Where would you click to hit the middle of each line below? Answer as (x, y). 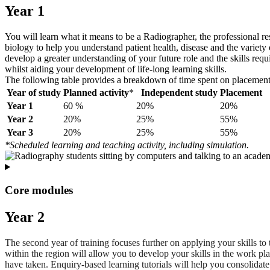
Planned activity (96, 93)
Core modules (39, 190)
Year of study (34, 93)
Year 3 (20, 133)
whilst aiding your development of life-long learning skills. (116, 69)
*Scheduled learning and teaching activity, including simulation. (127, 145)
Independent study (179, 93)
